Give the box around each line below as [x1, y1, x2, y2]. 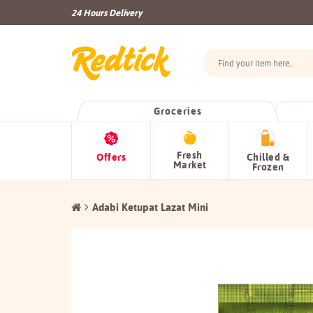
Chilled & [246, 151, 290, 163]
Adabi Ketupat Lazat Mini [92, 201, 208, 214]
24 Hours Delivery [71, 7, 142, 18]
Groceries [152, 105, 202, 118]
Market [173, 159, 207, 171]
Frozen [252, 161, 284, 173]
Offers [96, 151, 126, 163]
